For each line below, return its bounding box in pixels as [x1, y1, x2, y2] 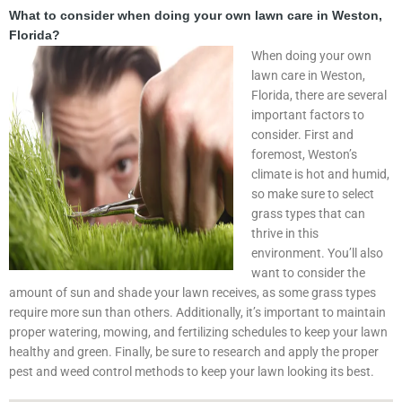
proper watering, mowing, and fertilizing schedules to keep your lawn [9, 325, 388, 340]
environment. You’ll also [251, 246, 383, 261]
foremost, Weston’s [251, 147, 357, 162]
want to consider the [251, 266, 365, 281]
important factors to [251, 108, 364, 123]
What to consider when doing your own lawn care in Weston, [9, 9, 382, 23]
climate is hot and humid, [251, 167, 389, 182]
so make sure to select [251, 187, 374, 202]
